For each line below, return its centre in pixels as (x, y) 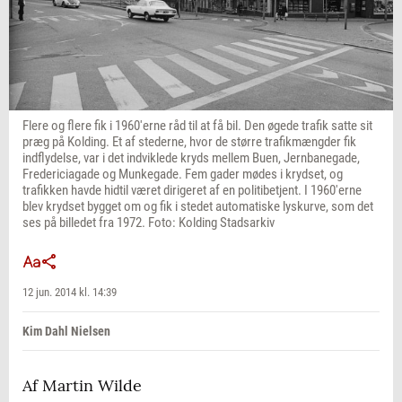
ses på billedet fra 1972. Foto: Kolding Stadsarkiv (149, 223)
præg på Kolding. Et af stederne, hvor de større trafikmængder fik (189, 142)
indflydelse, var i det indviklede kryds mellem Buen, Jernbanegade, (191, 158)
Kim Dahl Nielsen (66, 332)
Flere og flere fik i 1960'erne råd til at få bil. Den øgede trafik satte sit (197, 126)
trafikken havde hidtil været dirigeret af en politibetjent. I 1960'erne (192, 191)
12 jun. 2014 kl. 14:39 (70, 293)
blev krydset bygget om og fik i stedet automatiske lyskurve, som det (198, 207)
